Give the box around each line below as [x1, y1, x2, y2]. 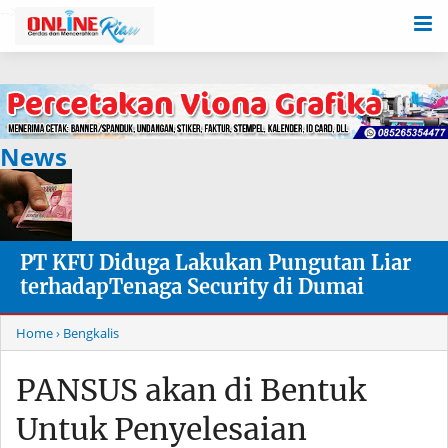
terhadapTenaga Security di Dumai [20, 274, 364, 300]
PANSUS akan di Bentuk [16, 371, 366, 410]
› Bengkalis [56, 324, 119, 343]
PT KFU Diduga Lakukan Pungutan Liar [20, 250, 411, 276]
